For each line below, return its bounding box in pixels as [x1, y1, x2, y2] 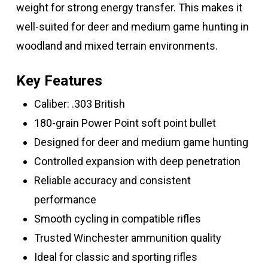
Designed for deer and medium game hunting [33, 136, 248, 149]
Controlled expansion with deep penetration [33, 155, 240, 168]
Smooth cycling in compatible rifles [33, 212, 201, 226]
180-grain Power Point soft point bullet [33, 117, 216, 130]
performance [33, 193, 96, 206]
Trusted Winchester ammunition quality [33, 232, 221, 245]
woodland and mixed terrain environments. [16, 39, 218, 53]
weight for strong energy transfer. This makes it [16, 1, 242, 14]
